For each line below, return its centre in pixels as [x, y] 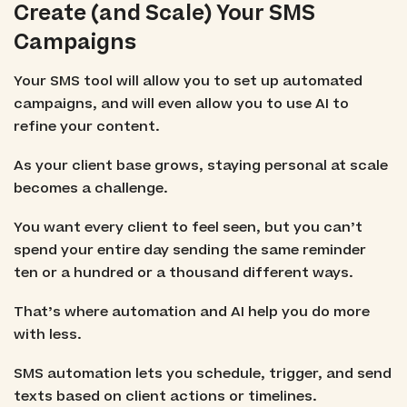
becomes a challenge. [90, 188]
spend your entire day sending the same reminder [189, 250]
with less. [47, 335]
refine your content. [86, 126]
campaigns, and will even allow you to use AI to [181, 104]
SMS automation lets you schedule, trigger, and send [202, 374]
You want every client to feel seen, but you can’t [188, 227]
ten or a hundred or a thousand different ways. [183, 273]
